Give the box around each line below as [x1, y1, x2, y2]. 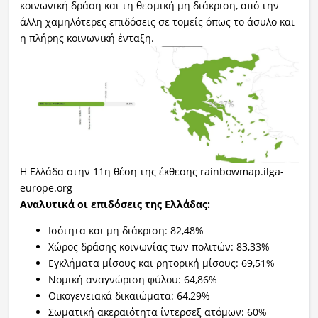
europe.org [19, 181, 72, 195]
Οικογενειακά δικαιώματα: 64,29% [48, 289, 210, 303]
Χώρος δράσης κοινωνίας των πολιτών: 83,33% [48, 240, 270, 254]
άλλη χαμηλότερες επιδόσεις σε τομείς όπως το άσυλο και [19, 14, 295, 28]
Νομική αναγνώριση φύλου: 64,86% [48, 273, 217, 287]
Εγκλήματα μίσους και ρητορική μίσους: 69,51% [48, 256, 275, 270]
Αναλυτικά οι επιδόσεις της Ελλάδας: [19, 197, 210, 212]
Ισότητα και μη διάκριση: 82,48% [48, 224, 204, 238]
